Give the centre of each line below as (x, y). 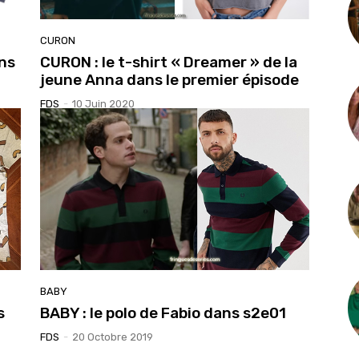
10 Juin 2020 (103, 104)
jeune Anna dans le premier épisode (169, 80)
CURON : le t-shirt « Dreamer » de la (169, 63)
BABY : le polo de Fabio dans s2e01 (163, 313)
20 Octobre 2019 (113, 337)
